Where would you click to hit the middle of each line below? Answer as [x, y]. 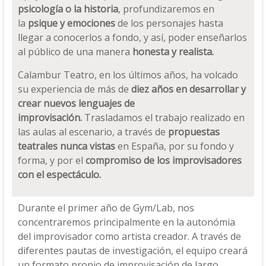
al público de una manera [75, 52]
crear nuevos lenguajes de [76, 103]
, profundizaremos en [166, 9]
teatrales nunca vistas [66, 146]
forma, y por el [51, 160]
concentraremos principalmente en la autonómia [126, 222]
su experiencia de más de [74, 89]
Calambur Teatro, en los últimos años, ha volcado [128, 75]
